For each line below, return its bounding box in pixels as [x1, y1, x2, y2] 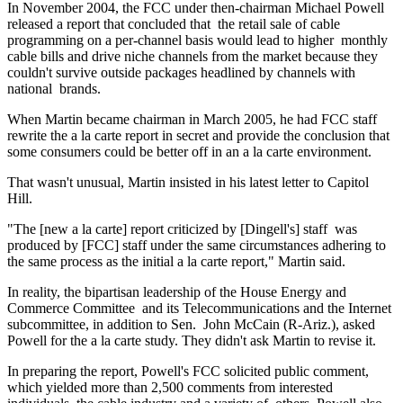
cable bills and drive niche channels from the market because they [7, 48, 381, 64]
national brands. [7, 80, 101, 96]
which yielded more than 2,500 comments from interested [7, 379, 333, 395]
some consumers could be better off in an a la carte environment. [7, 143, 372, 159]
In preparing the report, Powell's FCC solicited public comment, [7, 363, 369, 379]
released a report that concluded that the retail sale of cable [7, 15, 340, 31]
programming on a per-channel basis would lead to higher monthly [7, 31, 388, 48]
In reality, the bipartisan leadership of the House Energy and [7, 283, 346, 300]
